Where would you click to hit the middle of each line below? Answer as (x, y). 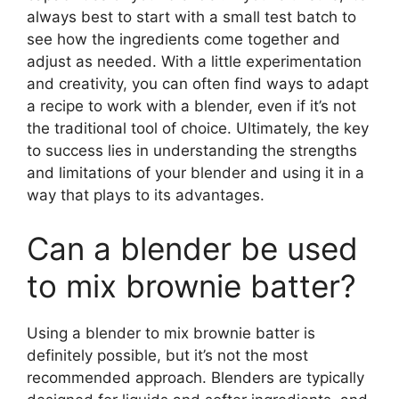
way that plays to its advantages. (146, 195)
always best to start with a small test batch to (191, 17)
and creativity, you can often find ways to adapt (198, 84)
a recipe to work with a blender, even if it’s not (191, 106)
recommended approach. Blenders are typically (195, 377)
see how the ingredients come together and (183, 39)
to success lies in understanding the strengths (192, 151)
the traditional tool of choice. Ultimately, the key (198, 128)
